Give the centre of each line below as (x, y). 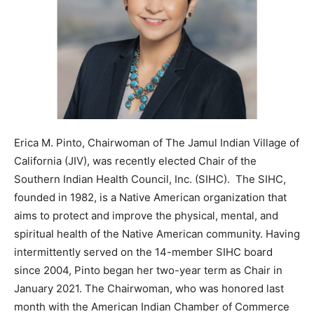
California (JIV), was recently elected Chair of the (135, 161)
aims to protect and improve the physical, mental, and (146, 215)
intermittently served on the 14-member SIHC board (143, 252)
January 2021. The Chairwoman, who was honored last (149, 288)
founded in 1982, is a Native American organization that (150, 197)
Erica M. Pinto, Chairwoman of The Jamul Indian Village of (157, 142)
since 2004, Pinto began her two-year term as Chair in (148, 270)
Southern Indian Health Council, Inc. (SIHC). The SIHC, (150, 179)
